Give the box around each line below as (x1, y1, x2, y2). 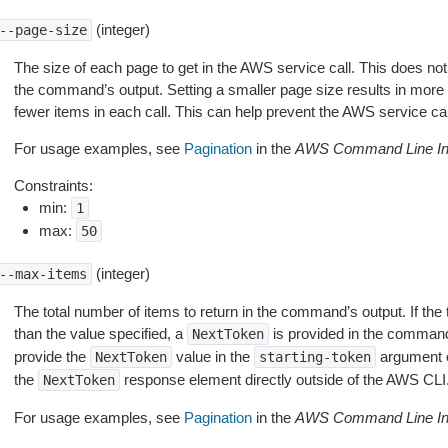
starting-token (258, 349, 371, 365)
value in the (171, 348, 254, 365)
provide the (13, 348, 90, 365)
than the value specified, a (13, 325, 187, 342)
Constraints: (13, 177, 93, 194)
